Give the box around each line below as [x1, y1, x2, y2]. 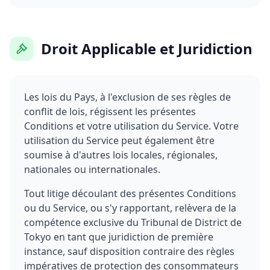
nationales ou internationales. [24, 163, 160, 176]
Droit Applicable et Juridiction [41, 39, 253, 58]
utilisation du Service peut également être [24, 134, 215, 147]
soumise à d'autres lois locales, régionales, [24, 148, 218, 162]
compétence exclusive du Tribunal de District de [24, 216, 242, 229]
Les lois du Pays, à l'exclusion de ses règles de [24, 90, 231, 104]
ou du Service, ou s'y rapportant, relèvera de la [24, 201, 236, 215]
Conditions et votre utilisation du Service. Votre [24, 119, 239, 133]
